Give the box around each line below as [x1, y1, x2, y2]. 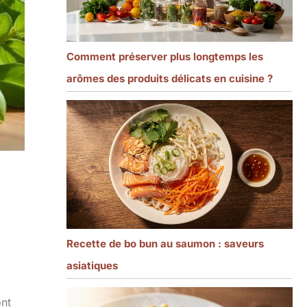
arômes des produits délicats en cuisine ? [66, 72, 273, 86]
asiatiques [66, 258, 118, 272]
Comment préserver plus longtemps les [66, 50, 263, 64]
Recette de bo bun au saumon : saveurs [66, 236, 264, 250]
